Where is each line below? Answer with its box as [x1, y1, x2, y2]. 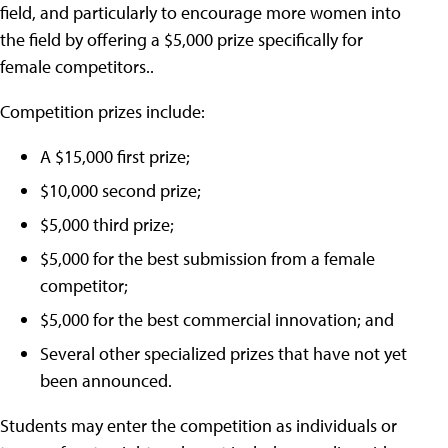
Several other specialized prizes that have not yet [40, 342, 407, 365]
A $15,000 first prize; [40, 145, 190, 168]
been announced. [40, 369, 172, 392]
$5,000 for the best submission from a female [40, 247, 375, 270]
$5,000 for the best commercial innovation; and [40, 308, 394, 331]
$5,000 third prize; [40, 213, 174, 236]
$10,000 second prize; [40, 179, 201, 202]
